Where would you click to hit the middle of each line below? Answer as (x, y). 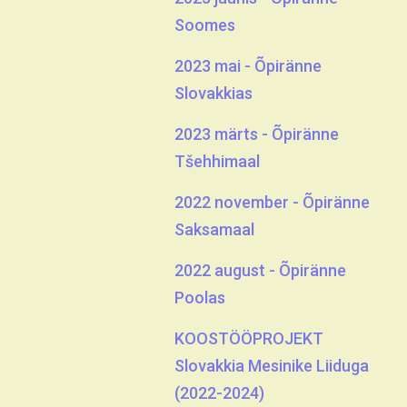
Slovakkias (213, 93)
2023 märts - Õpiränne (257, 134)
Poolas (200, 298)
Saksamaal (214, 229)
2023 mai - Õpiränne (248, 66)
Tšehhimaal (217, 161)
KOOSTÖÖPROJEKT (249, 338)
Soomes (205, 25)
